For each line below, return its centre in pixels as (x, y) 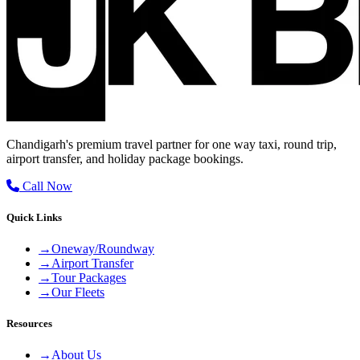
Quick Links (34, 217)
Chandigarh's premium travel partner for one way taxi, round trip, (172, 144)
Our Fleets (78, 292)
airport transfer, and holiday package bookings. (125, 158)
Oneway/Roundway (103, 248)
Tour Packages (89, 277)
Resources (29, 324)
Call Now (46, 186)
